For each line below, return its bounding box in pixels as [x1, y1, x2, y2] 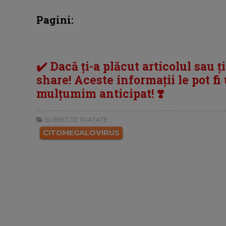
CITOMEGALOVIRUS [43, 128, 120, 137]
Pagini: [36, 13, 74, 26]
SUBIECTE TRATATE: [43, 115, 109, 124]
